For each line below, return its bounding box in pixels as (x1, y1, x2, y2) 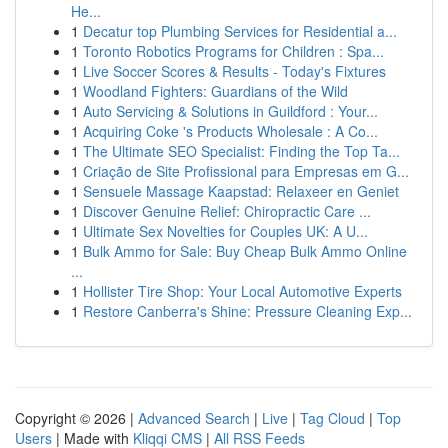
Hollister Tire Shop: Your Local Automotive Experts (83, 281, 402, 301)
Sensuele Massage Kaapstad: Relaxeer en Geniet (83, 181, 399, 201)
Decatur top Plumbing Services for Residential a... (83, 21, 397, 41)
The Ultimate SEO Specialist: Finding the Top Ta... (83, 141, 400, 161)
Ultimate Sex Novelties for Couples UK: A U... (83, 221, 368, 241)
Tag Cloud (300, 408, 365, 428)
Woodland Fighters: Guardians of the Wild (83, 81, 348, 101)
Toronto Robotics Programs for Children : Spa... (83, 41, 384, 61)
